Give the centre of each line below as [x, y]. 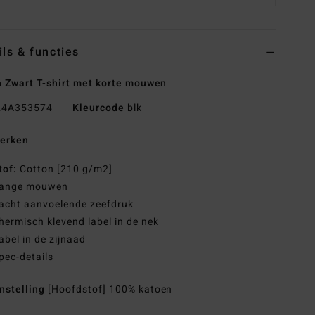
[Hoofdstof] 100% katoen [110, 290]
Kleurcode [98, 108]
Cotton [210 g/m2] [65, 169]
